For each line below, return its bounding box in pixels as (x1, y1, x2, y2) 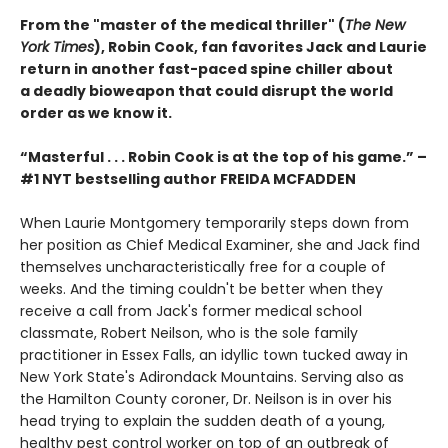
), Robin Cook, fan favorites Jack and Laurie (94, 37, 427, 58)
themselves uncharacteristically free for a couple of (20, 257, 386, 278)
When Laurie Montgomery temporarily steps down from (20, 213, 409, 234)
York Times (20, 37, 94, 58)
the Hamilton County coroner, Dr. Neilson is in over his (20, 389, 392, 410)
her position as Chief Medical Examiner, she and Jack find (20, 235, 420, 256)
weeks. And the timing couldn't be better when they (20, 279, 383, 300)
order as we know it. (20, 103, 172, 124)
